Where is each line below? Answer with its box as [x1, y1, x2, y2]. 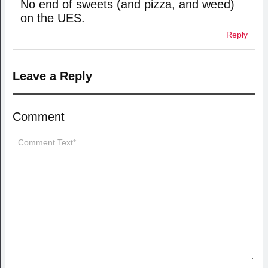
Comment [12, 110, 65, 124]
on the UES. [20, 11, 85, 25]
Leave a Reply [12, 69, 92, 83]
